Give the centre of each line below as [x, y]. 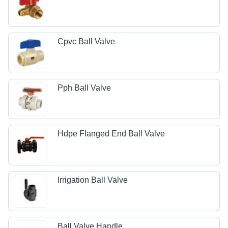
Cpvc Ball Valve [87, 42]
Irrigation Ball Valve [93, 180]
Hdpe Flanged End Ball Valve [111, 134]
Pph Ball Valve [84, 88]
